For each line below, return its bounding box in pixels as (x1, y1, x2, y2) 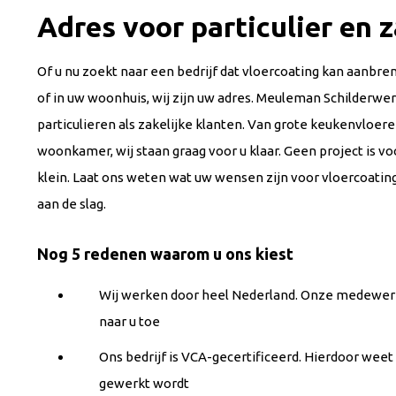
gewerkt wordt (99, 376, 189, 391)
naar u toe (99, 314, 160, 329)
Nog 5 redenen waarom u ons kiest (37, 245, 293, 263)
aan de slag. (37, 196, 106, 211)
